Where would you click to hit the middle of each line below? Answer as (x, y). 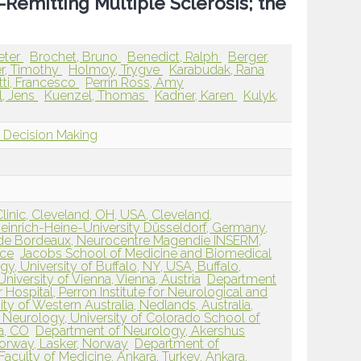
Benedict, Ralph (175, 57)
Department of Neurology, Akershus (141, 331)
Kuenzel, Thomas (97, 96)
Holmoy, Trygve (116, 70)
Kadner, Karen (196, 96)
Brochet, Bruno (76, 57)
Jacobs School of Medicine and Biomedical (146, 254)
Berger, (249, 57)
